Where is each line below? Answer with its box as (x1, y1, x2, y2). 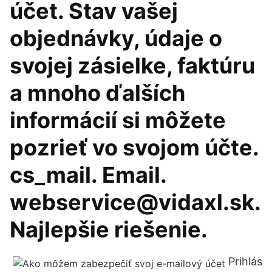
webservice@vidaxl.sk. (10, 189, 260, 216)
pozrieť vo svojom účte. (10, 134, 259, 161)
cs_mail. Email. (10, 161, 166, 188)
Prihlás (228, 255, 262, 268)
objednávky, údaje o (10, 25, 222, 52)
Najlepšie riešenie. (10, 216, 208, 243)
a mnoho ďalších (10, 80, 185, 106)
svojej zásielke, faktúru (10, 52, 255, 79)
